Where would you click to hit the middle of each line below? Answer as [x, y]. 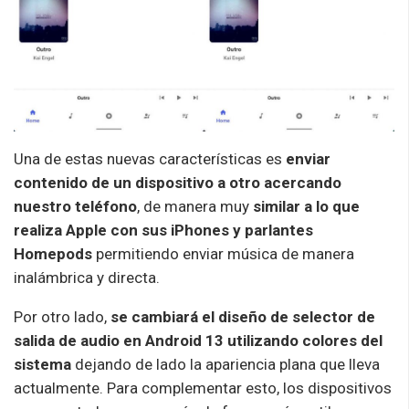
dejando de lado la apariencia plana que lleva [225, 364]
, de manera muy [195, 206]
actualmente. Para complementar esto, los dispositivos [203, 388]
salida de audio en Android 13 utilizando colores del [198, 340]
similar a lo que [306, 206]
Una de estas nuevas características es [150, 158]
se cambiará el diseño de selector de [243, 316]
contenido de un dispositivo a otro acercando [178, 182]
